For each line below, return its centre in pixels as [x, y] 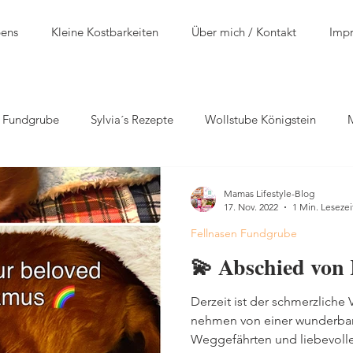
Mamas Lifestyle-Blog [269, 193]
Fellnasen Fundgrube [244, 233]
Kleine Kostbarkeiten [105, 32]
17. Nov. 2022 [251, 207]
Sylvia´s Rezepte [132, 119]
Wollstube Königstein [260, 119]
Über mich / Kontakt [244, 32]
